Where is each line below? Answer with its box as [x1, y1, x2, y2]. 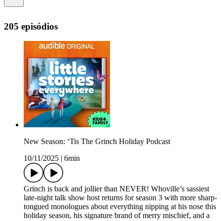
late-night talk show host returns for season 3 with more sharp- [24, 193, 217, 202]
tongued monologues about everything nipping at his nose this [24, 202, 216, 211]
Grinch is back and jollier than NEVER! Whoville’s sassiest [24, 184, 209, 193]
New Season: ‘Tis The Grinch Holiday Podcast [24, 137, 170, 146]
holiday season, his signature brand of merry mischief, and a [24, 211, 210, 220]
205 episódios [4, 21, 58, 32]
